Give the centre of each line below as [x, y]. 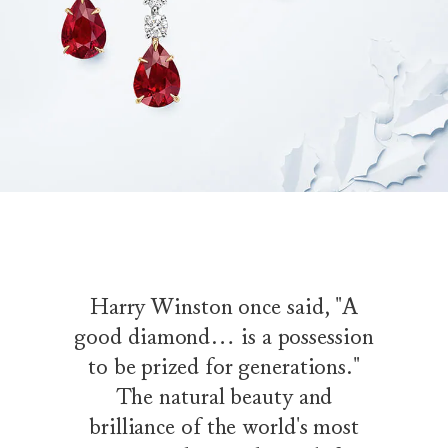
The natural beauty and [224, 396]
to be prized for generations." [224, 366]
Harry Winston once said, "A [224, 306]
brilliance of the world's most [224, 426]
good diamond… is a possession [224, 336]
